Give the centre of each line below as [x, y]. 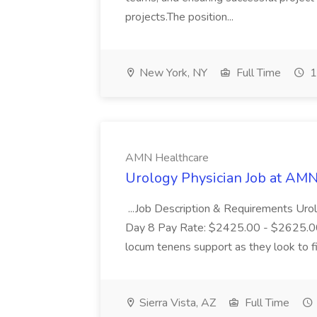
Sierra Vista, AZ [176, 303]
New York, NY [172, 73]
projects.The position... [181, 17]
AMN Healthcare [167, 158]
